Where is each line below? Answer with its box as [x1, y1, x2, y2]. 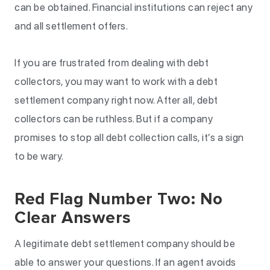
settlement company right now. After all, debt [14, 94, 218, 106]
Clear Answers [14, 207, 131, 228]
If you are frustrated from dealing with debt [14, 57, 209, 69]
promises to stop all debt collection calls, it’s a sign [14, 131, 244, 143]
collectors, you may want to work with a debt [14, 75, 218, 87]
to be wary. [14, 150, 64, 162]
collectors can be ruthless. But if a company [14, 113, 213, 125]
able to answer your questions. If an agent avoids [14, 256, 236, 268]
